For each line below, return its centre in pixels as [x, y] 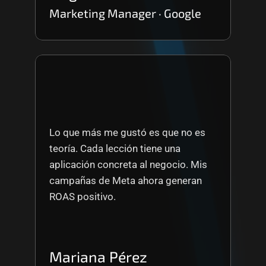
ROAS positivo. [83, 197]
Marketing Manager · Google [125, 13]
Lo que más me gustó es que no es [127, 132]
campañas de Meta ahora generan [126, 180]
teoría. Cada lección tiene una [115, 148]
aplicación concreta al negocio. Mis [128, 164]
